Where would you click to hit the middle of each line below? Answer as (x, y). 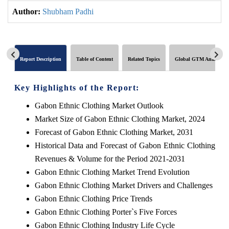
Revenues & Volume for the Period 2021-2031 (110, 158)
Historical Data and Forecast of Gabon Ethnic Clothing (125, 145)
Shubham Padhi (68, 12)
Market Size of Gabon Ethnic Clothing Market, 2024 (120, 119)
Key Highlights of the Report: (77, 87)
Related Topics (144, 59)
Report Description (40, 59)
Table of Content (94, 59)
